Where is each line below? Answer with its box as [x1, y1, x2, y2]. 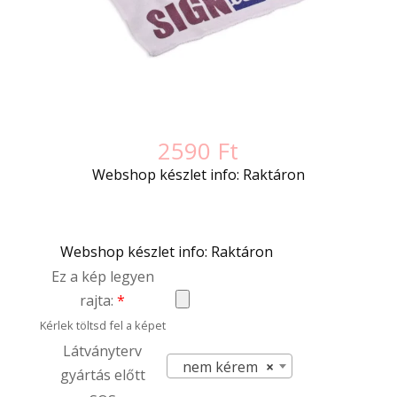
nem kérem [182, 356, 258, 377]
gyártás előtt [59, 365, 145, 385]
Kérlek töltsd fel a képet [39, 317, 166, 334]
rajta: [80, 291, 118, 311]
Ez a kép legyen [51, 267, 154, 287]
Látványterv [63, 341, 143, 362]
